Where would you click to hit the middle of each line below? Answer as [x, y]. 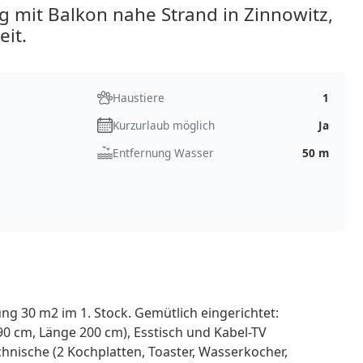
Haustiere [138, 97]
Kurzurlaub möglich [163, 125]
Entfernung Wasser [163, 152]
